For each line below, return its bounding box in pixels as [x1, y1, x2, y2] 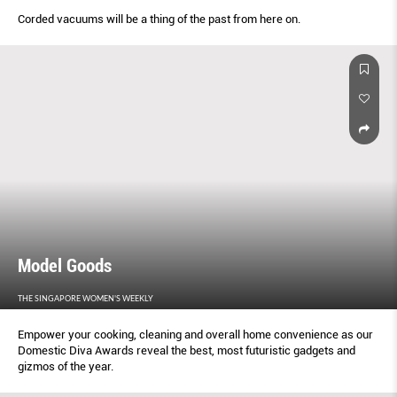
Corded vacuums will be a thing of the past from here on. [18, 12, 300, 26]
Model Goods [18, 255, 112, 277]
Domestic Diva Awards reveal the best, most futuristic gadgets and [18, 344, 355, 358]
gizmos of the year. [18, 360, 113, 374]
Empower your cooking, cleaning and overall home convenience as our [18, 328, 373, 342]
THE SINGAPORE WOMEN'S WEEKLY [18, 293, 153, 304]
